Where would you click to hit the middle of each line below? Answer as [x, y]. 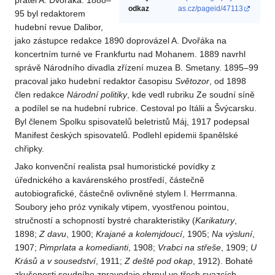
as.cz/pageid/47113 [211, 9]
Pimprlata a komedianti [84, 248]
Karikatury [215, 221]
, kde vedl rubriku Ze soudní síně [191, 95]
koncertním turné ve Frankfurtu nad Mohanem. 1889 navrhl [130, 54]
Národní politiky [97, 95]
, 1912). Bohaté [223, 261]
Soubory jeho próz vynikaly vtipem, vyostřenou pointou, [122, 207]
